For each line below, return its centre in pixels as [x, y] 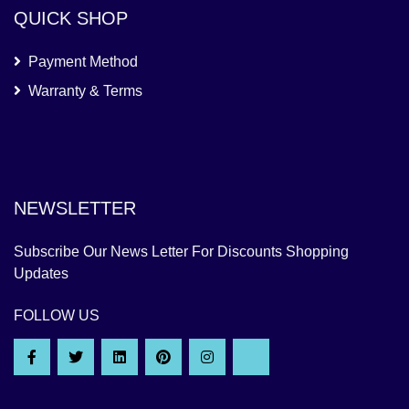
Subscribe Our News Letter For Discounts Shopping [181, 252]
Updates [41, 274]
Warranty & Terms [85, 91]
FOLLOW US [57, 316]
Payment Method [83, 62]
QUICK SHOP [71, 19]
